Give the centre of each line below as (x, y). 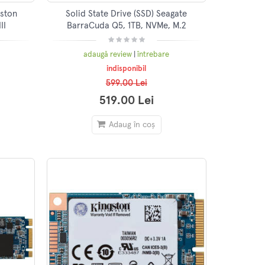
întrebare (153, 54)
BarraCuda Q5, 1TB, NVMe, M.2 (127, 25)
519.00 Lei (126, 101)
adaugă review (109, 54)
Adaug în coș (132, 125)
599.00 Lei (126, 83)
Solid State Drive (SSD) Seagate (127, 14)
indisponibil (127, 69)
